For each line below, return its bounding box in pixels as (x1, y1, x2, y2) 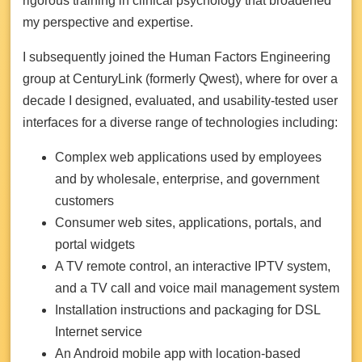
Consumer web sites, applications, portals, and (55, 215, 322, 229)
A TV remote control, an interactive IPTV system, (55, 259, 330, 273)
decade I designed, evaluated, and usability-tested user (23, 93, 338, 107)
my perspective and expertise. (23, 15, 193, 29)
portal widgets (55, 237, 135, 251)
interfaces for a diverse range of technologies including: (23, 115, 338, 129)
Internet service (55, 324, 142, 339)
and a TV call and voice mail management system (55, 280, 339, 295)
